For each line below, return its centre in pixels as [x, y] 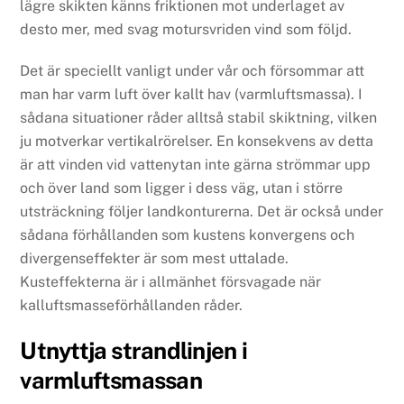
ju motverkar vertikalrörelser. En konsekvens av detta [197, 142]
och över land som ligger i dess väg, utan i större [182, 188]
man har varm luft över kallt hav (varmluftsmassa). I [192, 95]
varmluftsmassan [111, 381]
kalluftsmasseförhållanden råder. [132, 306]
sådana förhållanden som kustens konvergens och [188, 235]
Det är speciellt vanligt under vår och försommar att [193, 71]
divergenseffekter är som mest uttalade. [155, 259]
